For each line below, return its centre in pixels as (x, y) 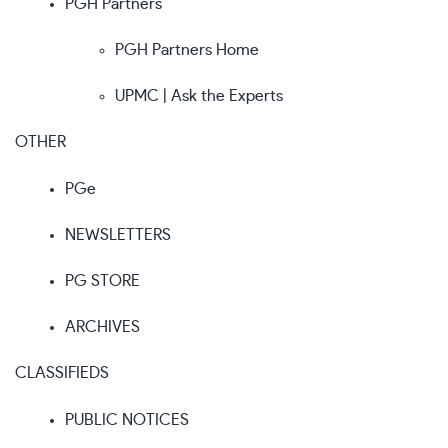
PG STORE (102, 280)
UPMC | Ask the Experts (199, 95)
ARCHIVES (102, 326)
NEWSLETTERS (118, 234)
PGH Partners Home (187, 49)
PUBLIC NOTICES (127, 419)
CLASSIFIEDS (62, 372)
